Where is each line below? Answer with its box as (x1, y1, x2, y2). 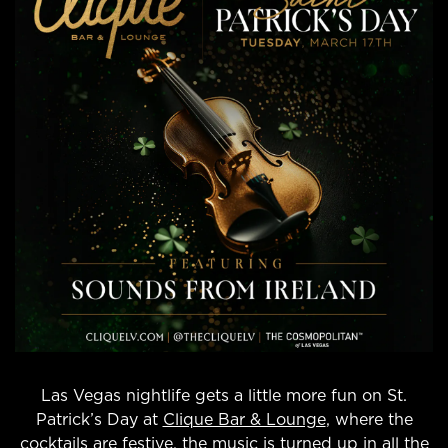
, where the (325, 412, 413, 428)
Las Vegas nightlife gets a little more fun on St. (41, 388, 407, 404)
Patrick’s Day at (35, 412, 163, 428)
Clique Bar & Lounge (162, 412, 326, 428)
